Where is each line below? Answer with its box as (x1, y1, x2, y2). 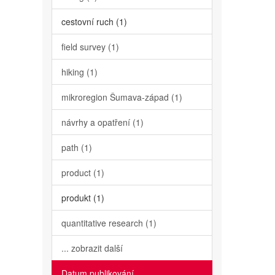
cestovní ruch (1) (61, 15, 127, 28)
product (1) (61, 166, 104, 179)
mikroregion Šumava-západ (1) (61, 91, 182, 103)
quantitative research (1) (61, 217, 157, 229)
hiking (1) (61, 66, 98, 78)
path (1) (61, 141, 92, 153)
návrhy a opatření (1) (61, 116, 144, 128)
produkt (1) (61, 192, 104, 204)
